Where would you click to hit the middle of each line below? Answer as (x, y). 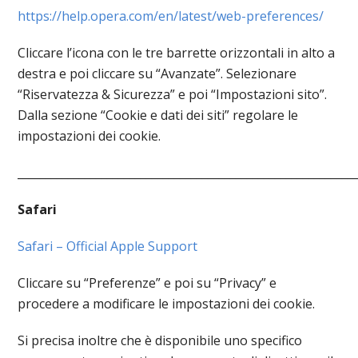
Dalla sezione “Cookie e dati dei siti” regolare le (158, 115)
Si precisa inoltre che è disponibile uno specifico (160, 340)
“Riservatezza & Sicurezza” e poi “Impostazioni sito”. (173, 94)
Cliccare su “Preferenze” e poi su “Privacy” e (147, 283)
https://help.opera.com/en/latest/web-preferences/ (171, 16)
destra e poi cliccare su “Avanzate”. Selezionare (157, 74)
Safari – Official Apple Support (108, 246)
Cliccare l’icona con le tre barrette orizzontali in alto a (177, 53)
